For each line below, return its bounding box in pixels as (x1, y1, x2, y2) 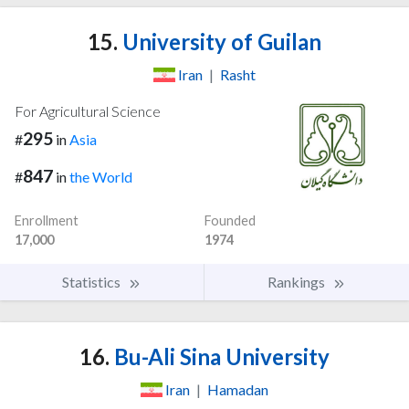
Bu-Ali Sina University (110, 342, 330, 370)
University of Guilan (118, 28, 321, 56)
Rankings (267, 272, 328, 290)
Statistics (62, 272, 123, 290)
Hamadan (207, 380, 268, 398)
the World (69, 167, 132, 185)
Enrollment (15, 212, 79, 228)
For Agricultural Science (15, 102, 161, 121)
